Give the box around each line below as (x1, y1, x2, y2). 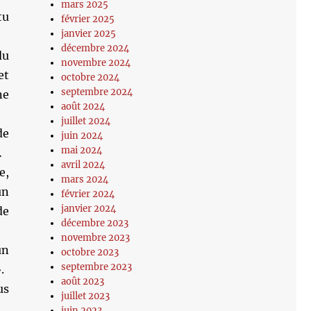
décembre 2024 (61, 42, 130, 54)
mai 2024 (61, 144, 103, 156)
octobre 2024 (61, 72, 120, 83)
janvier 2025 (61, 28, 117, 40)
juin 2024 (61, 130, 103, 142)
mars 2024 (61, 174, 109, 185)
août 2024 (61, 101, 106, 112)
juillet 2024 (61, 115, 111, 127)
